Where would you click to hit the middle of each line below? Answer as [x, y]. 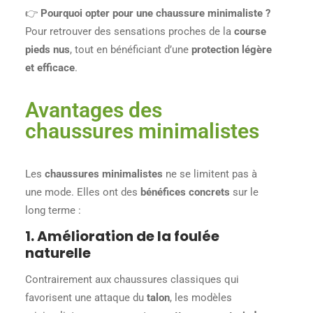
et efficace [50, 68]
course [250, 32]
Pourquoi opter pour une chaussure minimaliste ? [156, 14]
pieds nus [48, 50]
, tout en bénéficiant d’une [131, 50]
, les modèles [201, 298]
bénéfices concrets [185, 192]
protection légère [232, 50]
